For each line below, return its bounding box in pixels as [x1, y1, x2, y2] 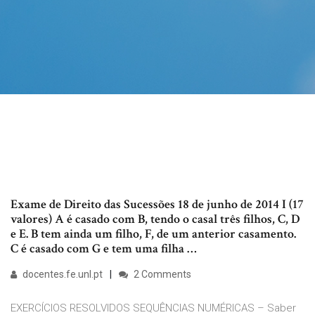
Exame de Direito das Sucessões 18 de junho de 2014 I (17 [11, 196, 304, 213]
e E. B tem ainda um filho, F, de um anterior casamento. [11, 226, 296, 243]
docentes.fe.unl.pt [20, 269, 103, 281]
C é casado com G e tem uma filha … [11, 240, 197, 257]
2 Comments [131, 269, 191, 281]
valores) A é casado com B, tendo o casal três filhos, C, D [11, 211, 300, 228]
